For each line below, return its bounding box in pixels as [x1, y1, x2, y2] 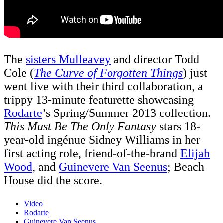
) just [183, 66, 207, 80]
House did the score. [4, 174, 102, 187]
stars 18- [156, 120, 200, 133]
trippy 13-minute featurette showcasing [4, 93, 194, 107]
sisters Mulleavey [26, 53, 111, 66]
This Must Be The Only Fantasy [4, 120, 156, 133]
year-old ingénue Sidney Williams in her [4, 133, 200, 147]
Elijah [180, 147, 210, 160]
